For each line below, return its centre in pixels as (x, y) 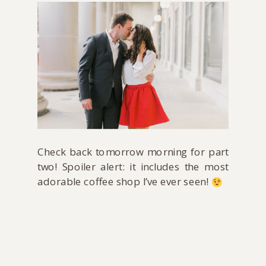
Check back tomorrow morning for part (133, 152)
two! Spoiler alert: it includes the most (133, 167)
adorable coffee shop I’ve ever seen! (124, 182)
